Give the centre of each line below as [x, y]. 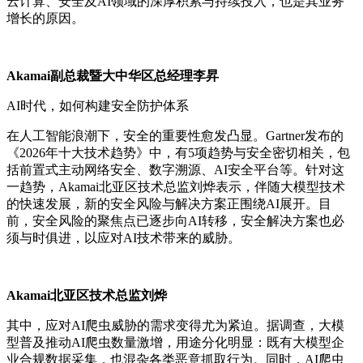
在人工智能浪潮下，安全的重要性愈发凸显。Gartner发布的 [175, 136]
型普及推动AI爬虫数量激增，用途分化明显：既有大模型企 [175, 343]
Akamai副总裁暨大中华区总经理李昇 [113, 76]
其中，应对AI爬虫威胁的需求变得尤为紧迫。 [137, 326]
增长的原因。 [45, 19]
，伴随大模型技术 [293, 187]
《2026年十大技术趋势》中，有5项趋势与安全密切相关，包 [178, 153]
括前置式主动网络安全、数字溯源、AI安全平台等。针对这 [175, 170]
